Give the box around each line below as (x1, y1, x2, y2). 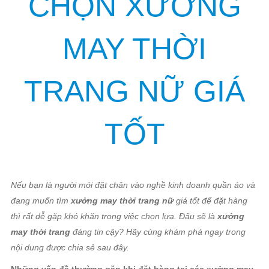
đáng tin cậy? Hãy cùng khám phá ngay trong (70, 227, 246, 237)
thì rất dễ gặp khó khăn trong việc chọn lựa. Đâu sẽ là (11, 211, 217, 221)
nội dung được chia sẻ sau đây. (11, 243, 129, 252)
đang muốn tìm (11, 196, 71, 205)
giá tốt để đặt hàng (174, 196, 247, 205)
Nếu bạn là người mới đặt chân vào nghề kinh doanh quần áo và (11, 180, 255, 190)
